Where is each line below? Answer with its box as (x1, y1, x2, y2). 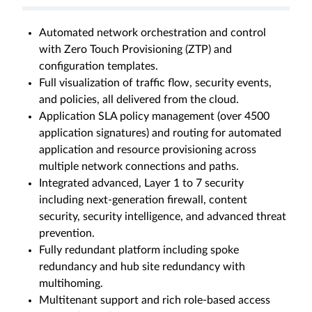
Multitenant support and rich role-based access (39, 295, 270, 306)
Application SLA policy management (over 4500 (39, 111, 270, 122)
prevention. (39, 228, 95, 239)
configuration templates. (39, 61, 158, 72)
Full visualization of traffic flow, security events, (39, 77, 272, 88)
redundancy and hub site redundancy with (39, 261, 245, 272)
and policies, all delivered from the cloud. (39, 94, 239, 105)
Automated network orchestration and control (39, 27, 266, 38)
